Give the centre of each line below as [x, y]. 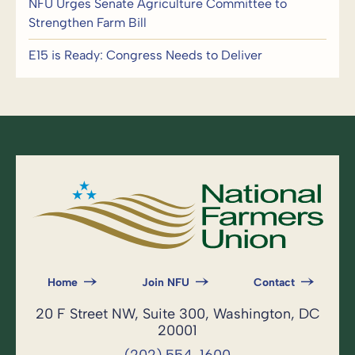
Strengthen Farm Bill [88, 22]
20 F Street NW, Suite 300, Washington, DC [177, 313]
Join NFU [166, 282]
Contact [274, 282]
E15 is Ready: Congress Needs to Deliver [145, 55]
